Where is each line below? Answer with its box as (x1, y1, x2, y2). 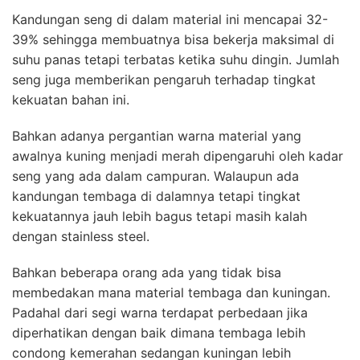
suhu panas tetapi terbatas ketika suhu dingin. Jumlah (12, 51, 339, 67)
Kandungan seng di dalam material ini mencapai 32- (12, 10, 328, 27)
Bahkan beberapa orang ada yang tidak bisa (12, 264, 281, 280)
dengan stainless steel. (12, 227, 149, 244)
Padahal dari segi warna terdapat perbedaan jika (12, 304, 308, 321)
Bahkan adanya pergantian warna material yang (12, 127, 301, 144)
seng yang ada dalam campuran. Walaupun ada (12, 167, 299, 184)
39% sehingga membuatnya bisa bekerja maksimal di (12, 31, 334, 47)
